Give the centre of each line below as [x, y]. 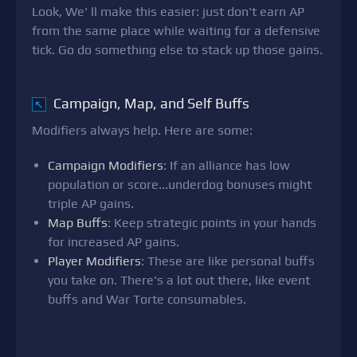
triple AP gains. [91, 204]
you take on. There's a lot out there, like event [179, 280]
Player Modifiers [94, 261]
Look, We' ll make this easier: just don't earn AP [168, 12]
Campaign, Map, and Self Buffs [150, 104]
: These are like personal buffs [228, 261]
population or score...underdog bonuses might [180, 185]
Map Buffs [78, 223]
